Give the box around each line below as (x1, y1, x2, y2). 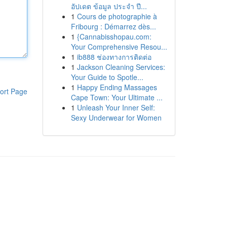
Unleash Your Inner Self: (77, 102, 155, 112)
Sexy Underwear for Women (70, 112, 162, 123)
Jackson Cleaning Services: (77, 62, 165, 72)
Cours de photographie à (77, 11, 157, 21)
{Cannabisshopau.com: (77, 31, 152, 42)
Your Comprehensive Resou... (70, 42, 167, 52)
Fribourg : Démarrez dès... (70, 21, 156, 31)
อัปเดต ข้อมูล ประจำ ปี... (70, 1, 147, 11)
